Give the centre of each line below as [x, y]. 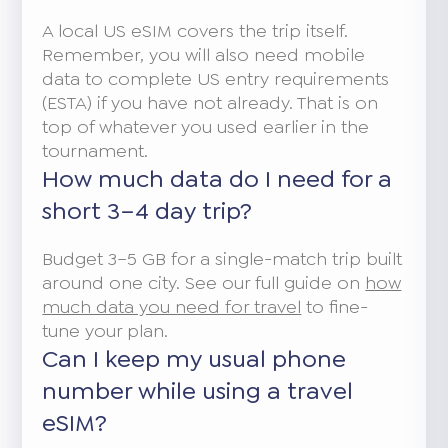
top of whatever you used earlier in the [206, 126]
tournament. [95, 150]
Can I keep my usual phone [194, 358]
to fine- [335, 306]
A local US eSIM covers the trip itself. [195, 30]
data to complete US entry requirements [216, 78]
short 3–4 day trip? [147, 210]
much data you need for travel [172, 306]
